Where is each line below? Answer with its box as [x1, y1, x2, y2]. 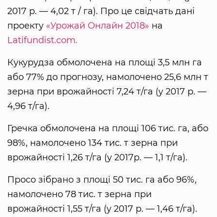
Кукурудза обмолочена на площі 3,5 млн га [7, 57, 202, 68]
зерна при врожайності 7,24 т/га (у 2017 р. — [7, 86, 206, 97]
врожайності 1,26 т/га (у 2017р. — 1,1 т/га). [7, 152, 187, 163]
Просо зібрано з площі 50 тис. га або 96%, [7, 174, 197, 186]
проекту [7, 20, 46, 31]
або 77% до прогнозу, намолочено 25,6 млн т [7, 72, 208, 83]
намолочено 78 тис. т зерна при [7, 189, 152, 200]
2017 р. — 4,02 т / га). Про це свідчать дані [7, 6, 195, 17]
